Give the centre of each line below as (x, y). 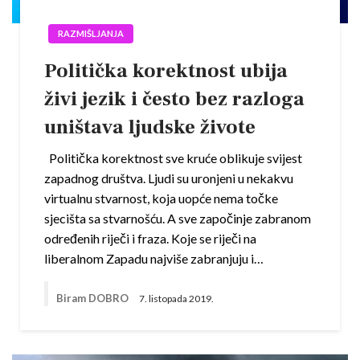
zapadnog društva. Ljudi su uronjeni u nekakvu (169, 178)
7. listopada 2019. (176, 298)
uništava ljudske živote (150, 127)
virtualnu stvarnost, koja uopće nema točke (161, 198)
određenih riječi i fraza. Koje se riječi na (150, 239)
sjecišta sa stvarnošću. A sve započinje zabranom (178, 219)
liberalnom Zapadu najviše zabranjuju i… (154, 259)
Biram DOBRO (94, 298)
